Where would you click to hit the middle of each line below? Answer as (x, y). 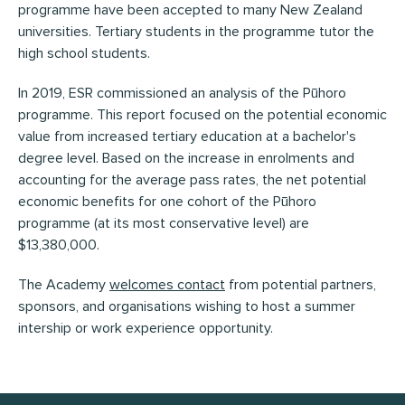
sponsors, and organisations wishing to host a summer (187, 306)
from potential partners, (301, 284)
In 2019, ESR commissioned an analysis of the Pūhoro (182, 93)
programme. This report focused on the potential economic (202, 114)
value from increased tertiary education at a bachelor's (187, 136)
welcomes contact (167, 284)
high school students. (84, 53)
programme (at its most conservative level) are (164, 223)
